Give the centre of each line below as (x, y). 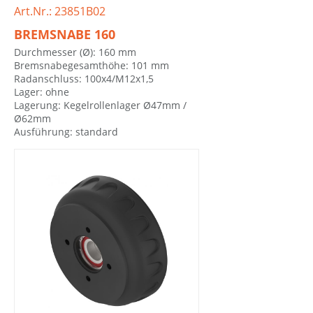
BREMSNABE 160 (65, 34)
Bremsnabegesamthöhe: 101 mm (92, 66)
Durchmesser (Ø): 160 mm (75, 52)
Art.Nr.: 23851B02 (60, 11)
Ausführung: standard (66, 132)
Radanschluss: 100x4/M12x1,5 (84, 79)
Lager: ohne (42, 92)
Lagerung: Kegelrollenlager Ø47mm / (100, 105)
